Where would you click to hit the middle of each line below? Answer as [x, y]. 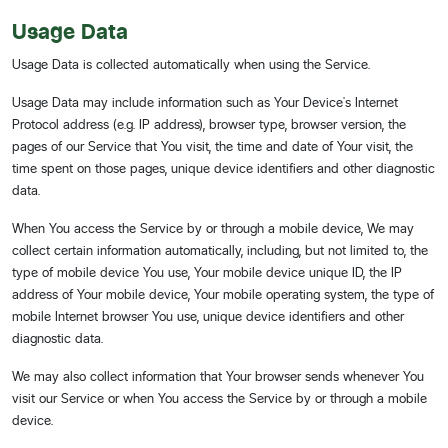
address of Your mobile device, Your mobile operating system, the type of [223, 294]
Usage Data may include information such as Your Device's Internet [205, 102]
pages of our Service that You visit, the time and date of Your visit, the [212, 146]
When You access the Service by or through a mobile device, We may [213, 228]
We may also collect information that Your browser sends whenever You [218, 376]
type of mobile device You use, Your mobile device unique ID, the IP [207, 272]
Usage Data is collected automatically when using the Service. [191, 64]
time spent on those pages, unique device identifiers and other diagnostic [223, 168]
